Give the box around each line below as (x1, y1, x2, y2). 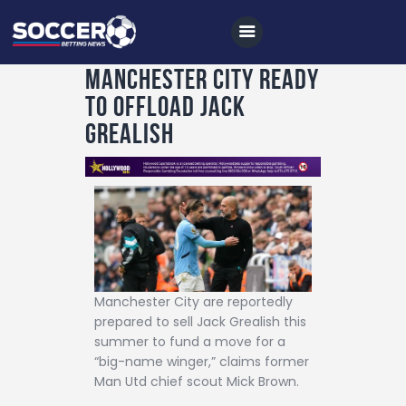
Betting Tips (76, 207, 179, 230)
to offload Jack (85, 90, 246, 121)
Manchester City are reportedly (94, 293, 293, 312)
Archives (76, 341, 150, 364)
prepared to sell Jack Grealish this (94, 313, 306, 332)
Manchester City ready (85, 63, 319, 94)
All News (76, 140, 147, 163)
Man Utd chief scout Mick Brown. (94, 372, 299, 391)
